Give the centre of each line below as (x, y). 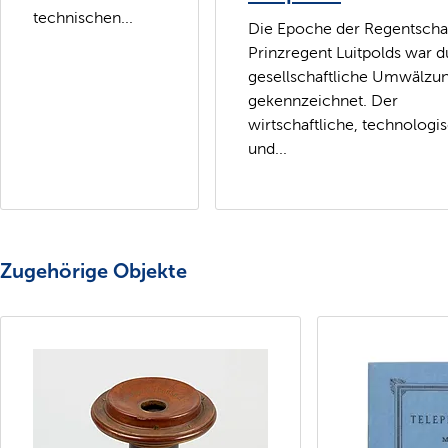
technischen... (83, 17)
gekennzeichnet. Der (323, 100)
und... (267, 148)
